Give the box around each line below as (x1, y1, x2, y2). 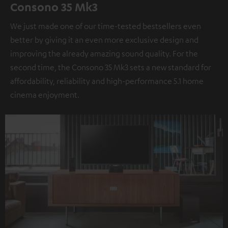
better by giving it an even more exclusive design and (10, 34, 198, 45)
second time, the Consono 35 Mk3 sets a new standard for (10, 62, 211, 72)
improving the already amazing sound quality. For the (10, 48, 198, 59)
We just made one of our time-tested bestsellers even (10, 20, 201, 31)
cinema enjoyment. (10, 89, 79, 100)
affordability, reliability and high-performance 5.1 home (10, 75, 204, 86)
